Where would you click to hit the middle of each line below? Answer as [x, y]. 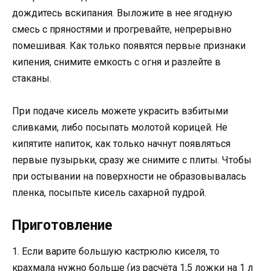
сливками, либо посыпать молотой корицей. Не [120, 128]
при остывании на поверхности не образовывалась [129, 177]
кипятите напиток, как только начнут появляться [121, 144]
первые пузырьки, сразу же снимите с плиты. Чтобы [132, 160]
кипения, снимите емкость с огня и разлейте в [116, 62]
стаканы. [32, 78]
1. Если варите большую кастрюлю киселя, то [116, 252]
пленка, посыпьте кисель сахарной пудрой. [109, 193]
